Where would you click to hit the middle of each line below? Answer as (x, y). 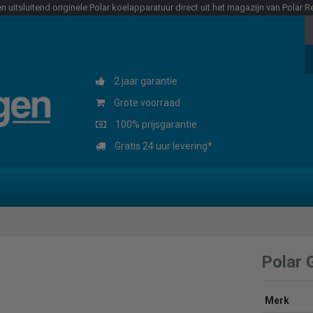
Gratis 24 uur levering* (162, 146)
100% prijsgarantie (155, 124)
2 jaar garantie (144, 81)
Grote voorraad (146, 103)
